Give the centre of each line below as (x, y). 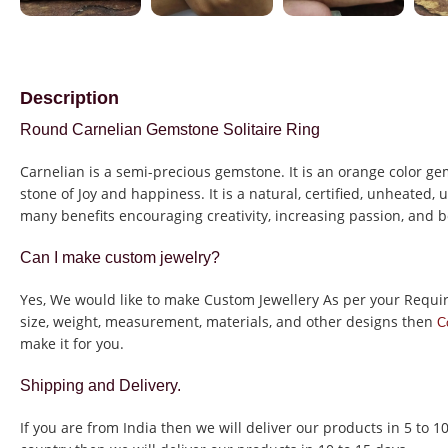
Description (69, 98)
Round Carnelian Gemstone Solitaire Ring (170, 130)
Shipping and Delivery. (100, 386)
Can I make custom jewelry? (120, 258)
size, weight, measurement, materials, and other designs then (228, 322)
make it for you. (72, 344)
